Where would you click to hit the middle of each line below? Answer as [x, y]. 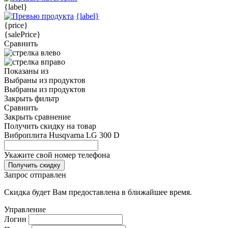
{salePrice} [22, 35]
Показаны [22, 71]
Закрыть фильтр [32, 99]
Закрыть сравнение [37, 117]
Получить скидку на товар [50, 126]
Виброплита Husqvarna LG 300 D [62, 135]
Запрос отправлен [35, 175]
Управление [25, 210]
